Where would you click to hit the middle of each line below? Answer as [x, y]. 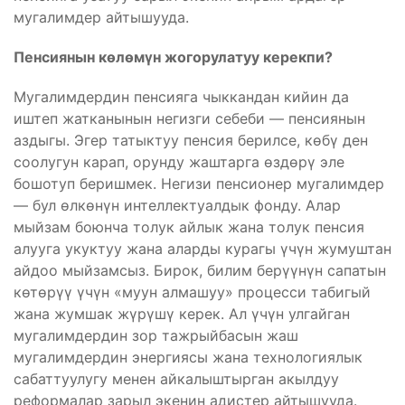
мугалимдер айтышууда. [101, 17]
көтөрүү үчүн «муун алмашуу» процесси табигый [192, 292]
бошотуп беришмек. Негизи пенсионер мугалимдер [199, 183]
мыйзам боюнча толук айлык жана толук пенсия [189, 226]
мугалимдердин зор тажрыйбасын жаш [156, 335]
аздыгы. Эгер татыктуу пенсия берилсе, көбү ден [191, 140]
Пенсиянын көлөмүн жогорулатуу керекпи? [173, 57]
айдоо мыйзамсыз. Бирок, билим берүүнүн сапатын [200, 270]
